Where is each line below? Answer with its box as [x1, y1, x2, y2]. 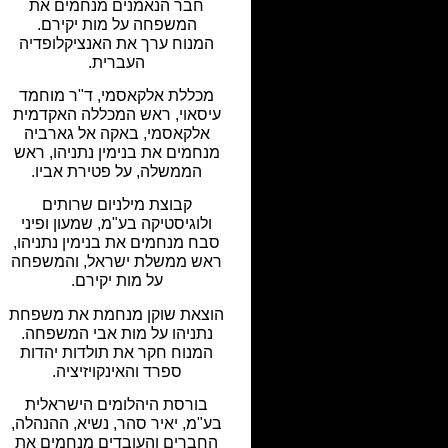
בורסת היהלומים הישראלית [25, 396, 209, 414]
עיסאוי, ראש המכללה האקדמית [12, 106, 221, 124]
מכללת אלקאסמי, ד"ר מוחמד [19, 87, 215, 105]
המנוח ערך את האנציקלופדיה [19, 34, 215, 52]
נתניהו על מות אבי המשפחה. [20, 324, 213, 342]
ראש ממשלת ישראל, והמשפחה [11, 253, 223, 271]
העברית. [88, 53, 146, 71]
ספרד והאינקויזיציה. [51, 362, 182, 380]
